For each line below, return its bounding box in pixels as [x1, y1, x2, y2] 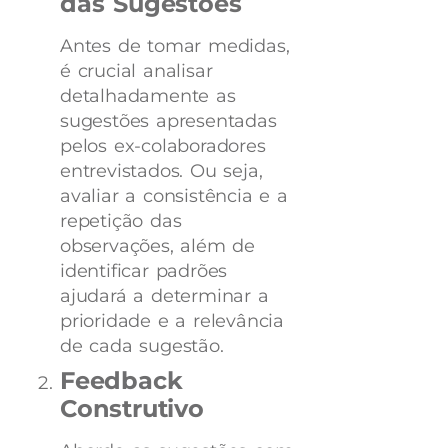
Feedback [60, 365, 183, 395]
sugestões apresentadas [60, 109, 277, 132]
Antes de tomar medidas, [60, 34, 290, 57]
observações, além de [60, 234, 256, 257]
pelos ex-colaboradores [60, 134, 266, 157]
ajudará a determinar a [60, 284, 269, 307]
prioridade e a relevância [60, 309, 285, 332]
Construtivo [60, 393, 204, 423]
